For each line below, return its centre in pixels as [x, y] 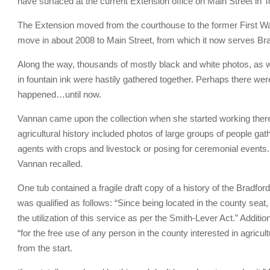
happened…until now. [59, 94]
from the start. [45, 248]
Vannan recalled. [50, 163]
